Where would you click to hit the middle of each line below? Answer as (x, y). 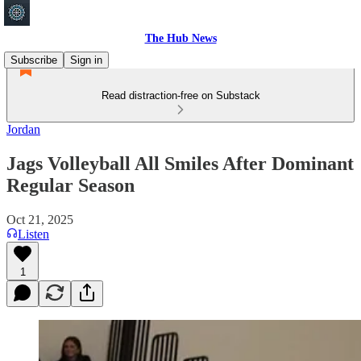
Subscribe (34, 60)
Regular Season (71, 185)
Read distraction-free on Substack (180, 95)
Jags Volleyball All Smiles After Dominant (180, 163)
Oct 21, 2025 (40, 219)
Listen (33, 234)
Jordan (23, 129)
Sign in (86, 60)
